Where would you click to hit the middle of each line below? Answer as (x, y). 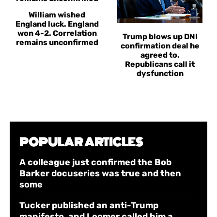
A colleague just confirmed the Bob (95, 163)
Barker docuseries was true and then (100, 174)
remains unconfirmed (57, 42)
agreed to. (160, 55)
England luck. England (57, 24)
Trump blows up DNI (160, 37)
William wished (57, 15)
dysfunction (160, 74)
